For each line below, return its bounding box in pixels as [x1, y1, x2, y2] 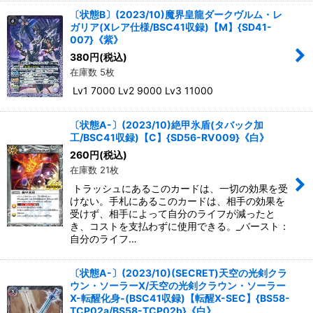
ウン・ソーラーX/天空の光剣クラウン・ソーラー [70, 279, 286, 291]
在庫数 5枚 [70, 66, 115, 78]
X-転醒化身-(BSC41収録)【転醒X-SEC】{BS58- [70, 291, 290, 304]
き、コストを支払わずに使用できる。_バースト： [70, 219, 289, 232]
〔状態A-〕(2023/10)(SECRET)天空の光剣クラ [70, 266, 287, 279]
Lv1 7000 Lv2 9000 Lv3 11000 [70, 84, 213, 96]
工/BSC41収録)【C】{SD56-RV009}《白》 [70, 131, 269, 143]
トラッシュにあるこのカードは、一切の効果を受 [70, 182, 288, 194]
